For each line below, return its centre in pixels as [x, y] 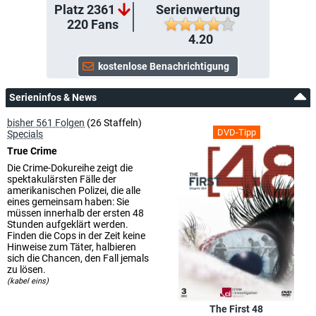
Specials [25, 134]
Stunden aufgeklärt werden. [68, 224]
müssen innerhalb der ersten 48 [75, 213]
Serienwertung [197, 9]
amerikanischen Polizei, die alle [74, 190]
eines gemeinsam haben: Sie [68, 201]
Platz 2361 [85, 9]
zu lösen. [26, 269]
